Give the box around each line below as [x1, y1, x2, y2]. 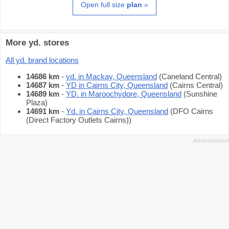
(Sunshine [181, 89, 217, 99]
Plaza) [26, 98, 48, 107]
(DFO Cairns [168, 107, 213, 116]
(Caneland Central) [157, 72, 222, 81]
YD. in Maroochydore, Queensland [66, 89, 181, 99]
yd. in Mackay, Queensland [66, 72, 157, 81]
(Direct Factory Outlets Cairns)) [26, 116, 131, 125]
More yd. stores [6, 38, 69, 48]
